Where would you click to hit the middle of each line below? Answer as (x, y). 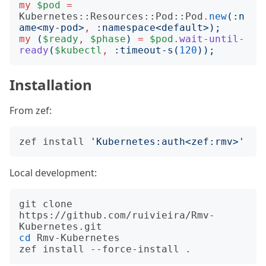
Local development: (53, 173)
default (182, 28)
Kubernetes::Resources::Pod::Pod (111, 16)
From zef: (31, 110)
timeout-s (147, 50)
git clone (46, 204)
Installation (51, 85)
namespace (129, 28)
